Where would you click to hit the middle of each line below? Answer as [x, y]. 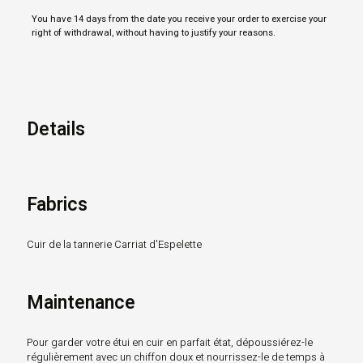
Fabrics [57, 205]
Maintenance [81, 303]
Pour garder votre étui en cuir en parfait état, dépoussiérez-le [169, 342]
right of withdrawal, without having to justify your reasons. [154, 32]
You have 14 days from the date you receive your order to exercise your [179, 19]
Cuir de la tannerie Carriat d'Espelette [114, 244]
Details [56, 129]
